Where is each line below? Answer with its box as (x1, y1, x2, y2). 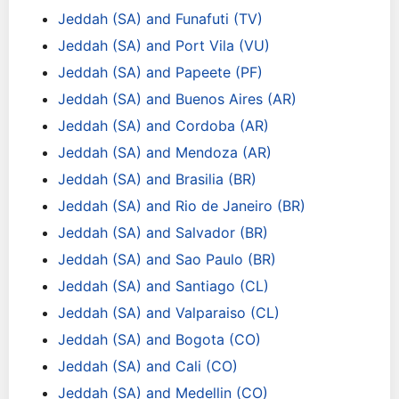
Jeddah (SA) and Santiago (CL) (58, 277, 269, 295)
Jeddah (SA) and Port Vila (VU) (58, 37, 270, 54)
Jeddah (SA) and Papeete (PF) (58, 63, 263, 81)
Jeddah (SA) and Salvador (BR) (58, 224, 268, 241)
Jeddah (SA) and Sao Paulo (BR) (58, 250, 276, 268)
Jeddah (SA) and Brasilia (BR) (58, 170, 256, 188)
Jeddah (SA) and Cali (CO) (58, 357, 238, 375)
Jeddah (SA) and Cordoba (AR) (58, 117, 269, 134)
